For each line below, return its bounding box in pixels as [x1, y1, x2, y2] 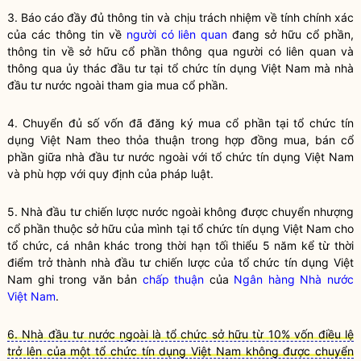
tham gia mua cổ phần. [104, 78, 228, 92]
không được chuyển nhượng [201, 205, 355, 218]
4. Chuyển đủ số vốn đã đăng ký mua [7, 116, 226, 130]
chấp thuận [142, 272, 205, 286]
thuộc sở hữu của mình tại [50, 222, 193, 235]
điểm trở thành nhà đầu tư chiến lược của [7, 255, 239, 269]
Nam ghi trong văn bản [7, 272, 143, 286]
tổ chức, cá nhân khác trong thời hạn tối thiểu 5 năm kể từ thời [7, 239, 354, 252]
